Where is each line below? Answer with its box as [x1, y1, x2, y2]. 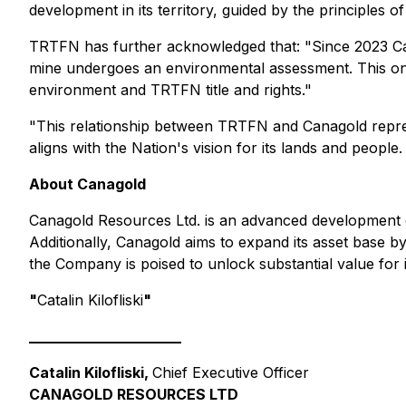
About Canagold [29, 175, 146, 193]
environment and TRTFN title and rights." [29, 81, 312, 99]
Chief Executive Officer [152, 363, 309, 382]
